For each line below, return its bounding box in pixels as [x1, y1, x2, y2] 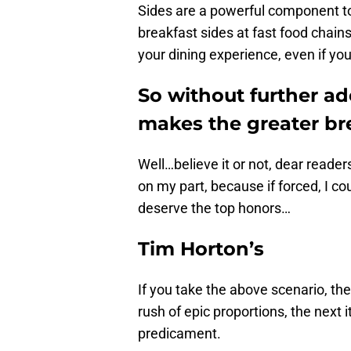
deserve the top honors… [138, 200, 291, 217]
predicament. [138, 325, 221, 342]
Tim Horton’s [138, 237, 264, 261]
